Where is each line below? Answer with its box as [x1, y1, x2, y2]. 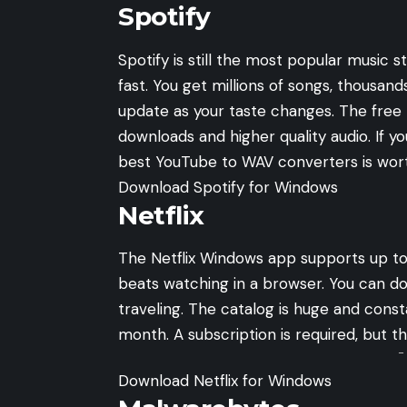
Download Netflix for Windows [118, 370, 332, 391]
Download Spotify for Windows [118, 176, 338, 197]
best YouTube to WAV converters [118, 151, 358, 172]
